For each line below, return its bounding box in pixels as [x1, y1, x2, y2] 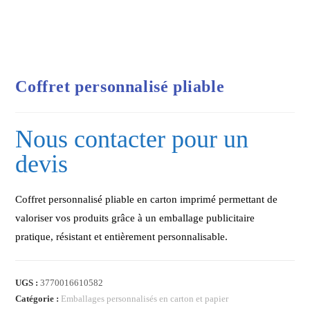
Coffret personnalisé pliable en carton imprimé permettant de [15, 194, 278, 206]
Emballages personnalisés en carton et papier [61, 293, 229, 304]
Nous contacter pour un [15, 125, 249, 154]
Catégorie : [15, 293, 62, 304]
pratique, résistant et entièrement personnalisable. [15, 231, 228, 243]
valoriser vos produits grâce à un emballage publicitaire [15, 212, 255, 224]
